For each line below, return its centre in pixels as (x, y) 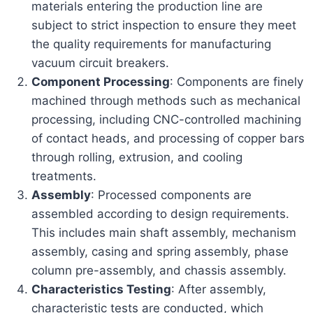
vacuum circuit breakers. (101, 63)
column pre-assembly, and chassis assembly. (159, 270)
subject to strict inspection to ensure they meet (164, 25)
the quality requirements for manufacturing (152, 44)
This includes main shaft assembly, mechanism (164, 232)
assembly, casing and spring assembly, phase (160, 251)
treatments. (64, 176)
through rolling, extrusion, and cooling (137, 157)
